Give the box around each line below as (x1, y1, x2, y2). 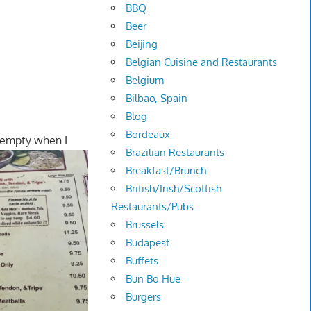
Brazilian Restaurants (126, 146, 225, 160)
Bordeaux (126, 128, 171, 142)
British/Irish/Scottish (126, 182, 222, 196)
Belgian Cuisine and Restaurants (126, 56, 278, 69)
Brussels (126, 218, 165, 232)
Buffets (126, 254, 159, 268)
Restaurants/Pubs (111, 200, 194, 214)
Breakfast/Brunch (126, 164, 207, 178)
